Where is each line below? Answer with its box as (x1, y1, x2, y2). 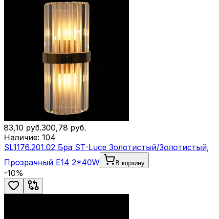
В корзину (115, 159, 145, 167)
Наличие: (4, 132, 42, 142)
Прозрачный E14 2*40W (4, 157, 100, 167)
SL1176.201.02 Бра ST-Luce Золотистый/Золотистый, (4, 142, 209, 152)
